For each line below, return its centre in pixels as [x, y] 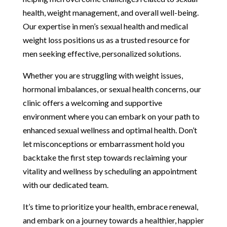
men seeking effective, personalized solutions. [102, 53]
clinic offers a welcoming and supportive [92, 102]
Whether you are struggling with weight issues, [103, 75]
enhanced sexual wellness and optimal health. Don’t [110, 130]
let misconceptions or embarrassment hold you [103, 143]
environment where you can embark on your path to [111, 116]
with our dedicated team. [65, 184]
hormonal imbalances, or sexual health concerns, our [112, 89]
